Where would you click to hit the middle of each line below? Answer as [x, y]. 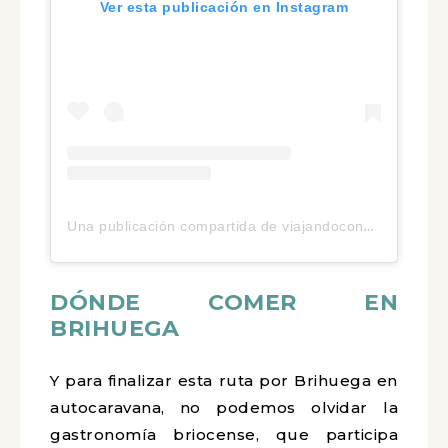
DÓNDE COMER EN [224, 303]
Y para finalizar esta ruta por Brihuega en [224, 381]
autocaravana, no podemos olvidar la [224, 408]
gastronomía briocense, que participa [224, 435]
